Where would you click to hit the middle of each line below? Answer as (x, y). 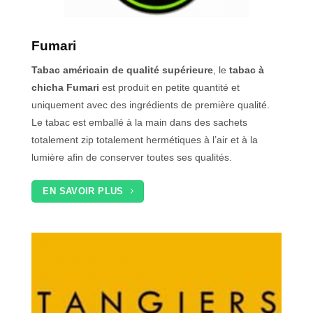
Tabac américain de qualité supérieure (122, 70)
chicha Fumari (65, 88)
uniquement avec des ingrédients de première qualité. (151, 105)
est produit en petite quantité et (169, 88)
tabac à (247, 70)
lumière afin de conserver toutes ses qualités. (132, 158)
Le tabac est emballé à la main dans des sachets (139, 123)
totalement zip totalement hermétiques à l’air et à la (145, 140)
